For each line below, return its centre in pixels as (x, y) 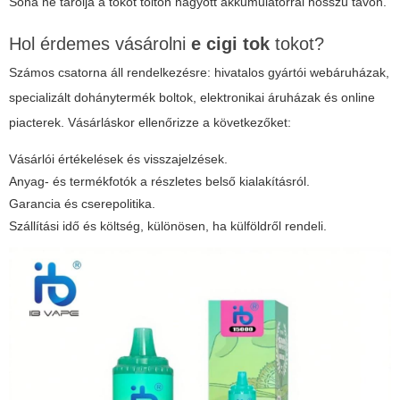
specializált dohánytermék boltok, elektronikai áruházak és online (192, 98)
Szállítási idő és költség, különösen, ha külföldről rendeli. (168, 226)
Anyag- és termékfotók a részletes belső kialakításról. (159, 182)
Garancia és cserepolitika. (82, 204)
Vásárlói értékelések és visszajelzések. (118, 159)
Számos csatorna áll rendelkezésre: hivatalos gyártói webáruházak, (199, 73)
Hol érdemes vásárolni (100, 44)
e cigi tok (230, 44)
